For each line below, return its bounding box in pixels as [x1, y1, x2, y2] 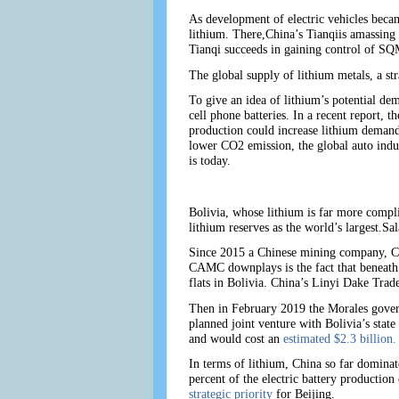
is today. [188, 153, 231, 168]
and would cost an [188, 330, 283, 346]
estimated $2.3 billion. [282, 330, 396, 346]
